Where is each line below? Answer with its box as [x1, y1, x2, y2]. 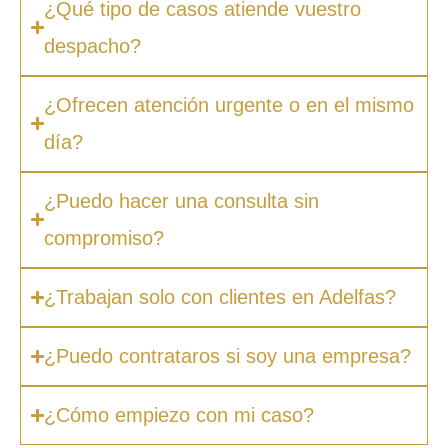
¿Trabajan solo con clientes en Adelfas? [44, 285, 397, 308]
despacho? [44, 34, 142, 57]
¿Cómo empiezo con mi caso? [44, 403, 315, 426]
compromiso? [44, 226, 165, 249]
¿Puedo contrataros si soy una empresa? [44, 344, 412, 367]
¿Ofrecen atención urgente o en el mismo [44, 93, 415, 116]
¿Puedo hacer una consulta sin [44, 189, 320, 212]
